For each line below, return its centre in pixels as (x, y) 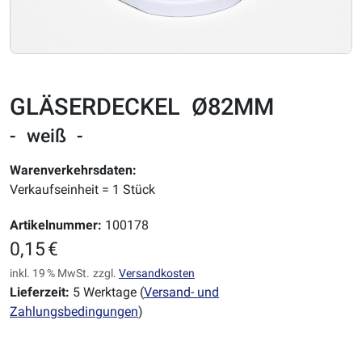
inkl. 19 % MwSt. (50, 274)
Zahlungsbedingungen (74, 312)
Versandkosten (157, 274)
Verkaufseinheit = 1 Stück (82, 190)
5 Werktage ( (107, 293)
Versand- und (181, 293)
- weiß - (47, 136)
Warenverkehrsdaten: (73, 170)
